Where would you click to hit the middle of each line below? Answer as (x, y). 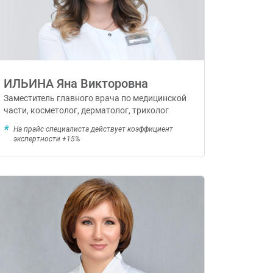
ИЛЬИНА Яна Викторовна (76, 84)
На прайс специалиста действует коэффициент (93, 129)
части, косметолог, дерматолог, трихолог (86, 111)
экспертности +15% (47, 139)
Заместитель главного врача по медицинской (95, 98)
